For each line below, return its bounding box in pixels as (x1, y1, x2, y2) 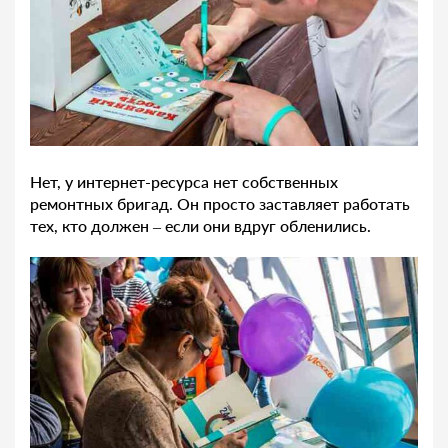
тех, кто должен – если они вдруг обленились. (30, 215, 371, 235)
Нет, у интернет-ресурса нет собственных (30, 171, 338, 191)
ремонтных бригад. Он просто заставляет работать (30, 193, 410, 213)
